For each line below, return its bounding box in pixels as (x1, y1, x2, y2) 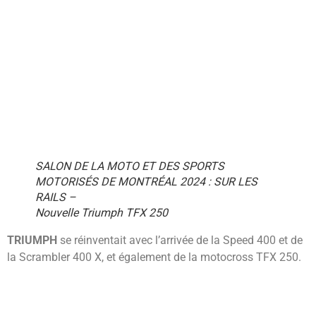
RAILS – (35, 190, 76, 205)
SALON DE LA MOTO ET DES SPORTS (35, 159, 224, 174)
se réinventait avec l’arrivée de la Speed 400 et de (60, 233, 303, 248)
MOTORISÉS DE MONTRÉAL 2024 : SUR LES (35, 175, 257, 189)
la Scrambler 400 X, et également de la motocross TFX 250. (7, 250, 304, 265)
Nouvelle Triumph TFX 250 (35, 206, 168, 220)
